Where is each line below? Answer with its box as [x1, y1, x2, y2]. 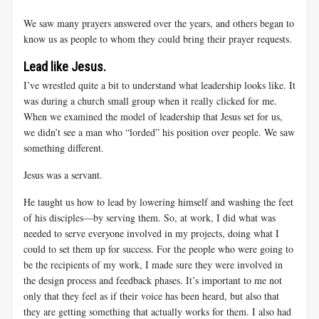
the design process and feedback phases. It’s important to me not [23, 273, 282, 288]
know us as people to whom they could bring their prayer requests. [23, 32, 292, 46]
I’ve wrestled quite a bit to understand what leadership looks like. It [23, 78, 296, 93]
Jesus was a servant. [23, 168, 103, 182]
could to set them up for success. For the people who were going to [23, 242, 293, 256]
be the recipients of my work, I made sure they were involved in [23, 258, 283, 272]
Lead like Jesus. [23, 59, 106, 75]
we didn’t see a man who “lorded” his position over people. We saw [23, 125, 295, 140]
